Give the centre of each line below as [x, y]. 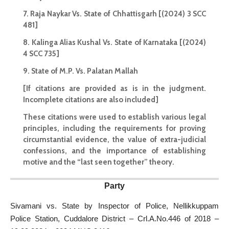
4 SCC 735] [41, 54]
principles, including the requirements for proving [114, 129]
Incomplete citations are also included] [91, 100]
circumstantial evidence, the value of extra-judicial [114, 140]
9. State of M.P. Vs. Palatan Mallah [81, 71]
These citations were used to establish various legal [114, 117]
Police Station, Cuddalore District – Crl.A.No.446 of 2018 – [114, 218]
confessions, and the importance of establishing [114, 151]
